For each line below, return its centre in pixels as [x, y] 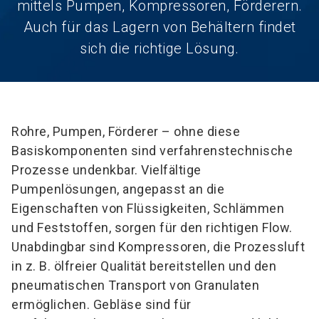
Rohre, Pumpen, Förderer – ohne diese [126, 132]
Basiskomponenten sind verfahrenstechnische [152, 151]
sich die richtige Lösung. [159, 49]
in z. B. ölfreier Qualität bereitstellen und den [144, 266]
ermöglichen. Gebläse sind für [101, 305]
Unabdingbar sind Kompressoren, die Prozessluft [158, 247]
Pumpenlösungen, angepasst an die [118, 189]
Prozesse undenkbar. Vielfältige [106, 170]
